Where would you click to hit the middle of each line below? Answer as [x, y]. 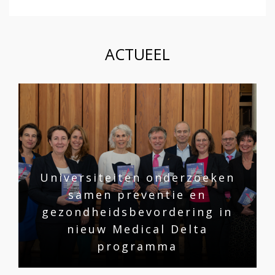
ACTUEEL [137, 54]
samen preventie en [137, 194]
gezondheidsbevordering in [137, 211]
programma [137, 246]
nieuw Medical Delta [137, 229]
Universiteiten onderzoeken [137, 177]
